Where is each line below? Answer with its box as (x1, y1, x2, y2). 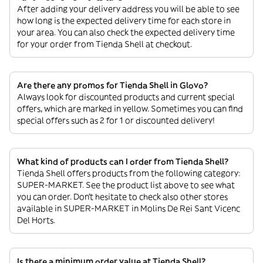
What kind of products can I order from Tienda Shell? (17, 156, 228, 167)
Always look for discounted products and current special (17, 92, 235, 103)
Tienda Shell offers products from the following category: (17, 168, 241, 179)
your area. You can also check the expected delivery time (17, 27, 235, 38)
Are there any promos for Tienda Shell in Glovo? (17, 80, 208, 91)
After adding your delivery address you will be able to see (17, 4, 240, 15)
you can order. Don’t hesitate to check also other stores (17, 191, 228, 203)
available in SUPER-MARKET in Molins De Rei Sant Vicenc (17, 203, 240, 214)
